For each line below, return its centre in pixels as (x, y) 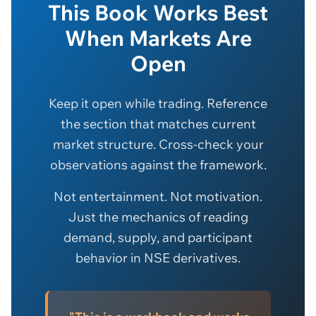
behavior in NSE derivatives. (158, 257)
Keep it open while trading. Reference (158, 103)
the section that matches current (158, 123)
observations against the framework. (158, 164)
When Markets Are (158, 38)
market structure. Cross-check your (158, 144)
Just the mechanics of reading (158, 217)
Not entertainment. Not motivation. (158, 196)
